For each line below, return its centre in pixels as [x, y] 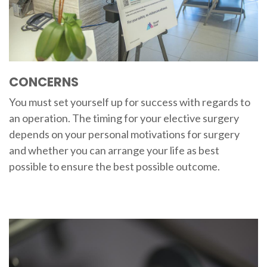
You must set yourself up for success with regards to [129, 102]
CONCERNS [44, 82]
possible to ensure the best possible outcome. [114, 166]
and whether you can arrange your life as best [114, 150]
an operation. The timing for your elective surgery [124, 118]
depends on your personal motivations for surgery [124, 134]
